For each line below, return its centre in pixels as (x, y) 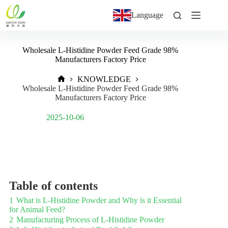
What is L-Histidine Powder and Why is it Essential (99, 200)
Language (148, 15)
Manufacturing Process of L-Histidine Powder (90, 219)
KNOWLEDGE (104, 79)
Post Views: (115, 117)
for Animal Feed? (37, 209)
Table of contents (53, 186)
